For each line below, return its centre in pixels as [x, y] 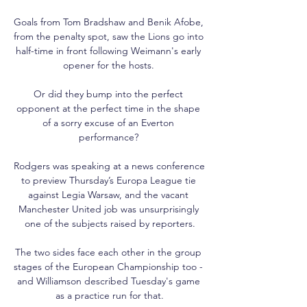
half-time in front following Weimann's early [108, 50]
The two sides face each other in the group [108, 252]
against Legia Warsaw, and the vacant [108, 194]
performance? [110, 137]
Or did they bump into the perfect [108, 94]
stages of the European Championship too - [108, 266]
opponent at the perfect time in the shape [108, 108]
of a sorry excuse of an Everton [108, 122]
